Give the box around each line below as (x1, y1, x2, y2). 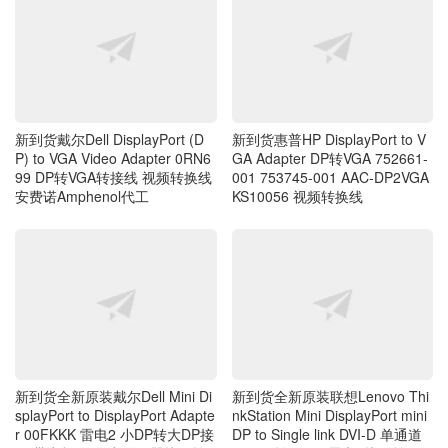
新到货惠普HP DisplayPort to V (231, 112, 426, 133)
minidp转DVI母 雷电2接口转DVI (231, 409, 428, 430)
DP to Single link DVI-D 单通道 (231, 390, 422, 411)
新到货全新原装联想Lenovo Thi (231, 352, 429, 373)
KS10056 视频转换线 (231, 169, 363, 190)
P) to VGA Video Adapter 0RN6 (15, 131, 211, 152)
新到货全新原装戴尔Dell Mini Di (15, 352, 212, 373)
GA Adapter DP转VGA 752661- (231, 131, 428, 152)
